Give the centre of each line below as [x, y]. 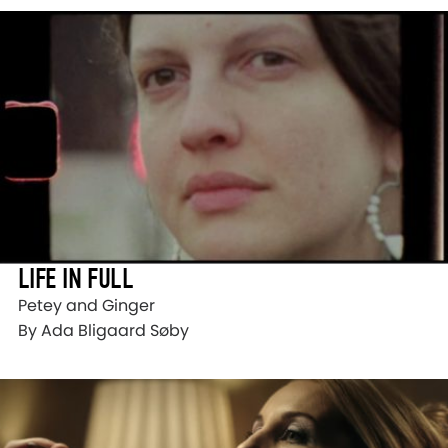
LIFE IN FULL [76, 279]
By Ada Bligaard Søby [103, 331]
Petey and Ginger [86, 306]
